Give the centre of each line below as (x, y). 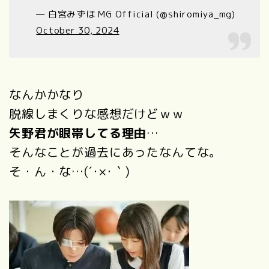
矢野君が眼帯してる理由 (78, 132)
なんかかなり (47, 94)
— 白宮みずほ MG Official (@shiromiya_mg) (136, 14)
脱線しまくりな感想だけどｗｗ (97, 113)
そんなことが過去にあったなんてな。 (116, 152)
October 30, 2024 (78, 30)
